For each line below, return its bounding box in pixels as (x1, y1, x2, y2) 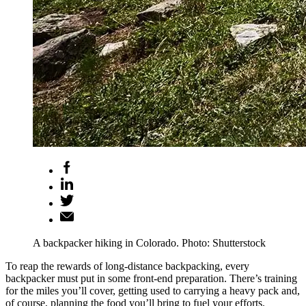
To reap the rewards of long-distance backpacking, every (5, 260, 249, 272)
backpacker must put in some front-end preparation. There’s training (5, 272, 297, 284)
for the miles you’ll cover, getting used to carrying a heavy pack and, (5, 284, 300, 296)
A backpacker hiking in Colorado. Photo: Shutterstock (33, 236, 266, 249)
